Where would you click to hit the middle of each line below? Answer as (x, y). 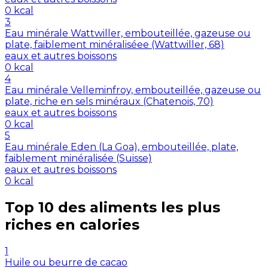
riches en (40, 225)
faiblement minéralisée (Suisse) (78, 159)
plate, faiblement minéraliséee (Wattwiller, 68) (115, 45)
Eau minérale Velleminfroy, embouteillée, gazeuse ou (133, 90)
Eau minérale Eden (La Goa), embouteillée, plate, (121, 147)
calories (109, 225)
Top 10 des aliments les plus (112, 208)
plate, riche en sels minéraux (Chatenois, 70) (109, 102)
